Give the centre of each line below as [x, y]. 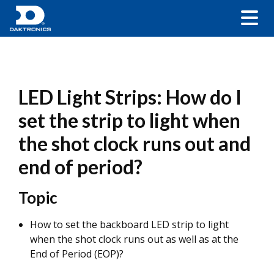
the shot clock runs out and [135, 143]
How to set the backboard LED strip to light [129, 224]
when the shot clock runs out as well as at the [134, 239]
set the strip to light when [129, 120]
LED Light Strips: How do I [130, 97]
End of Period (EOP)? [77, 254]
